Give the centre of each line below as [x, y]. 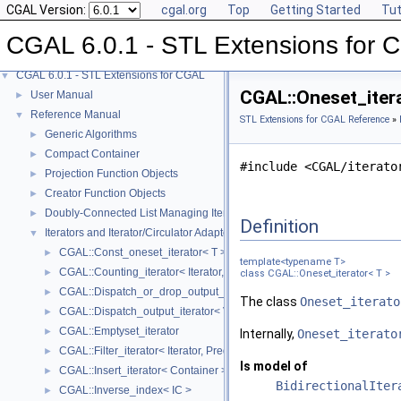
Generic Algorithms [91, 134]
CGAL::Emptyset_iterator [119, 331]
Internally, [269, 334]
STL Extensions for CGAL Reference [315, 119]
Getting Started [316, 10]
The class [270, 302]
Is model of [273, 367]
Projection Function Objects [111, 174]
